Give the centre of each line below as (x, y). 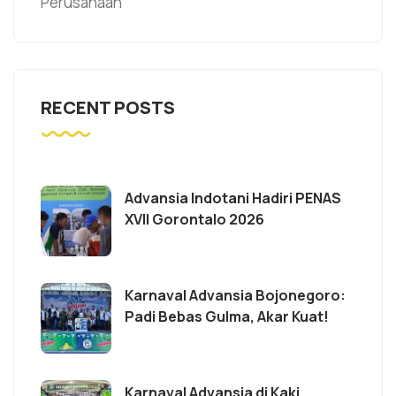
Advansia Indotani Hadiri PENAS (233, 198)
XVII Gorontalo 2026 (194, 219)
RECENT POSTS (108, 107)
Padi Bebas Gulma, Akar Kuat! (227, 316)
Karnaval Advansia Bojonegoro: (235, 295)
